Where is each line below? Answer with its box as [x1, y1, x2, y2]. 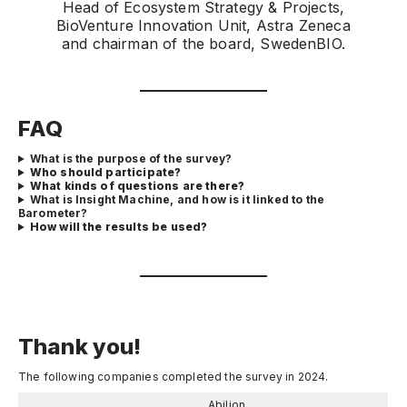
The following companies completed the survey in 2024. [18, 370, 329, 383]
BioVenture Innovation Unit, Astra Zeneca [56, 16, 351, 35]
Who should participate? [29, 165, 182, 179]
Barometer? [18, 206, 88, 220]
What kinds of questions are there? [29, 179, 245, 193]
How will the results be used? [29, 220, 208, 233]
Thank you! [18, 333, 142, 360]
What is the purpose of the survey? [29, 152, 233, 165]
